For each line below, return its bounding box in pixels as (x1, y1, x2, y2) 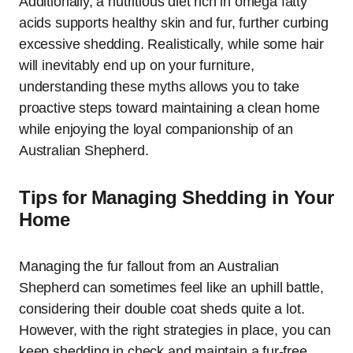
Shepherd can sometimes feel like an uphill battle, (19, 279, 325, 295)
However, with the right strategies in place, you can (19, 321, 331, 338)
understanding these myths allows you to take (19, 78, 300, 95)
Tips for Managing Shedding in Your (19, 186, 334, 208)
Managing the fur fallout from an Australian (19, 258, 280, 274)
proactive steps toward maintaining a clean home (19, 99, 320, 116)
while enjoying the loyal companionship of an (19, 121, 294, 137)
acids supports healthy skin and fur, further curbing (19, 14, 329, 31)
